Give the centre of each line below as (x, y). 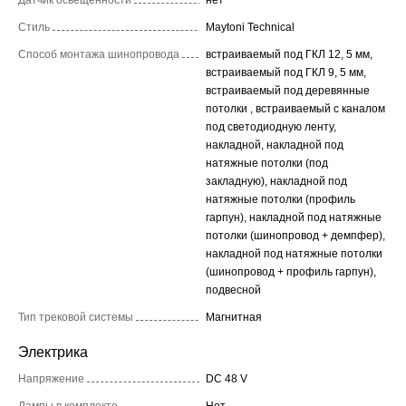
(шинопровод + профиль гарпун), (291, 272)
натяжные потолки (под (267, 164)
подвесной (233, 290)
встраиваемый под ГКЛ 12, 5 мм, (289, 55)
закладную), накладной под (276, 182)
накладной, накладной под (275, 145)
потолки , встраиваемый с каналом (295, 109)
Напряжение (51, 379)
